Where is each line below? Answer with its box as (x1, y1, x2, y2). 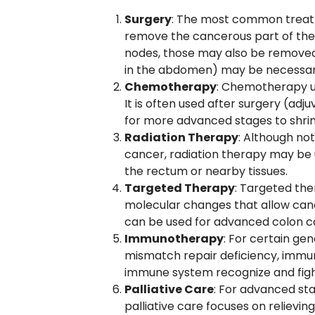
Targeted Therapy (124, 180, 235, 196)
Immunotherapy (124, 231, 224, 247)
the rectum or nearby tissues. (124, 163, 288, 179)
